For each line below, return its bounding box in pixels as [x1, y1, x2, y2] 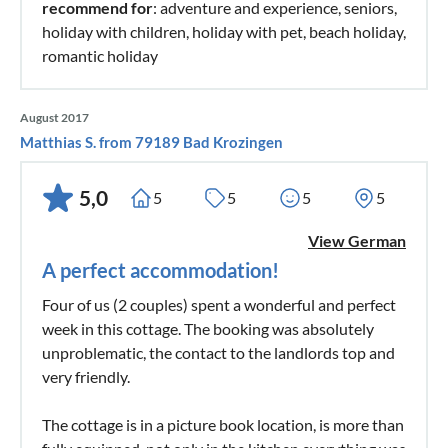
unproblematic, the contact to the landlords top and [42, 342, 395, 362]
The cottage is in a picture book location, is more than [42, 414, 404, 434]
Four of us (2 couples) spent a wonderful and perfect [42, 294, 396, 314]
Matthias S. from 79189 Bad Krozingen [20, 132, 283, 151]
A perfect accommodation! [42, 257, 279, 282]
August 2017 [20, 109, 89, 125]
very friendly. [42, 366, 130, 386]
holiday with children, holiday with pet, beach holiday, [42, 21, 406, 41]
